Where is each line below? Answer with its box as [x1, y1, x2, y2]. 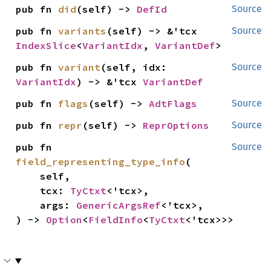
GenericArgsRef [76, 199, 162, 211]
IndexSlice [16, 39, 77, 51]
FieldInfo [88, 214, 143, 226]
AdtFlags [149, 97, 198, 109]
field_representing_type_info [16, 155, 186, 168]
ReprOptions [143, 119, 210, 131]
